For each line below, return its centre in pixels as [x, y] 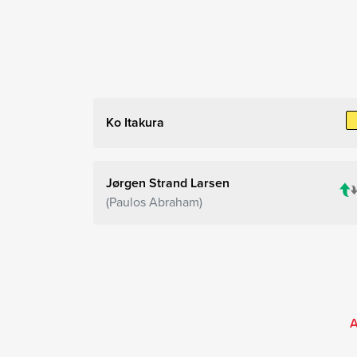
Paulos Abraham [154, 202]
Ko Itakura [135, 123]
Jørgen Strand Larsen [168, 182]
